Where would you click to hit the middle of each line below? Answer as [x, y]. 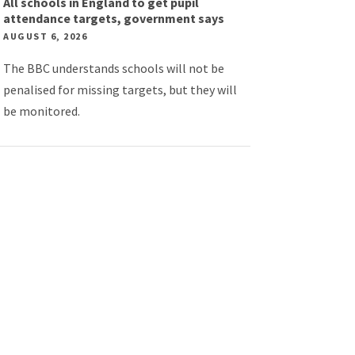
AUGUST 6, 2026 [46, 36]
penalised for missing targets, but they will [120, 90]
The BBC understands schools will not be [114, 68]
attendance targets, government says [114, 18]
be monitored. [42, 111]
